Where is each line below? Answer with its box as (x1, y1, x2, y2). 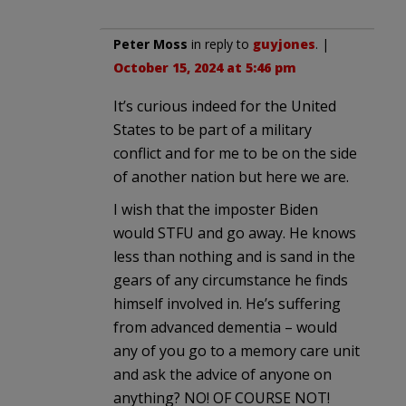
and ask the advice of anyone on (113, 363, 332, 384)
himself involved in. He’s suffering (113, 293, 341, 314)
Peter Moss (113, 34, 188, 53)
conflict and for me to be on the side (113, 142, 357, 163)
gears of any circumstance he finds (113, 269, 348, 290)
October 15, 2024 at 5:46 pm (113, 58, 296, 76)
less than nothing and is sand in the (113, 246, 355, 266)
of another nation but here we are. (113, 166, 349, 187)
